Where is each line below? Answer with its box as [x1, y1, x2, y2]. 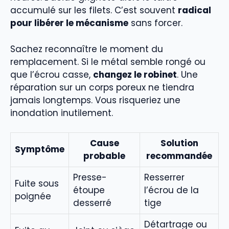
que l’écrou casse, [10, 68, 93, 81]
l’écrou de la [144, 184, 199, 196]
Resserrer [144, 171, 185, 184]
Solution [160, 137, 198, 149]
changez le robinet [93, 68, 177, 81]
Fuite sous [15, 177, 59, 190]
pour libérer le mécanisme [10, 17, 128, 29]
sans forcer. [128, 17, 182, 29]
